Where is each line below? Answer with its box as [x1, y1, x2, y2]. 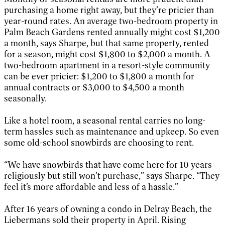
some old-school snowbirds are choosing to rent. [4, 137, 194, 148]
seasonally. [4, 92, 47, 104]
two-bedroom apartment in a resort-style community [4, 59, 210, 71]
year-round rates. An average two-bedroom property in [4, 15, 218, 27]
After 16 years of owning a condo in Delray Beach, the [4, 203, 212, 214]
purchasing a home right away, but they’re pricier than [4, 4, 214, 16]
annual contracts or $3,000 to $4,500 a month [4, 81, 184, 93]
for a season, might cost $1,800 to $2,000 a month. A [4, 48, 210, 60]
